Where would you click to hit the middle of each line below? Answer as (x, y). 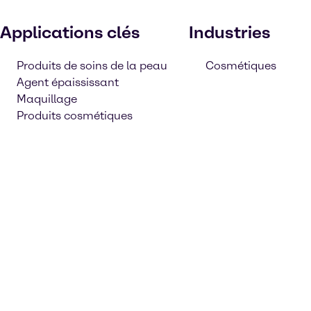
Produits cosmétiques (75, 116)
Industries (230, 32)
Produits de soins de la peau (92, 66)
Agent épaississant (68, 82)
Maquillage (47, 99)
